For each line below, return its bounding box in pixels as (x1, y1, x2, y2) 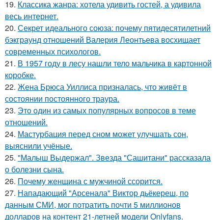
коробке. (5, 69, 36, 81)
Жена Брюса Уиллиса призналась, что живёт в (18, 81, 187, 93)
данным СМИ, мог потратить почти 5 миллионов (5, 199, 181, 211)
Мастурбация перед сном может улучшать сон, (18, 128, 188, 140)
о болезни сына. (5, 164, 64, 175)
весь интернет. (5, 10, 58, 22)
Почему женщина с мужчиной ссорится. (18, 175, 163, 187)
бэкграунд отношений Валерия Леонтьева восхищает (5, 34, 200, 46)
